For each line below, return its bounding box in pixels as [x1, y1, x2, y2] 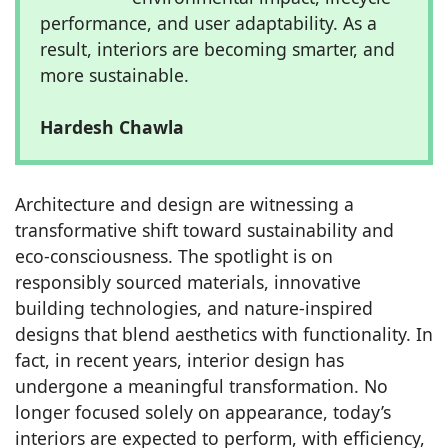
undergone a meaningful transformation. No [15, 373, 388, 398]
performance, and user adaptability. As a [40, 10, 377, 35]
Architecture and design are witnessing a [15, 191, 354, 216]
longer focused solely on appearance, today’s [15, 399, 391, 424]
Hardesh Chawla [40, 114, 184, 139]
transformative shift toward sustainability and [15, 217, 394, 242]
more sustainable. [40, 62, 189, 87]
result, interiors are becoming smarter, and [40, 36, 395, 61]
